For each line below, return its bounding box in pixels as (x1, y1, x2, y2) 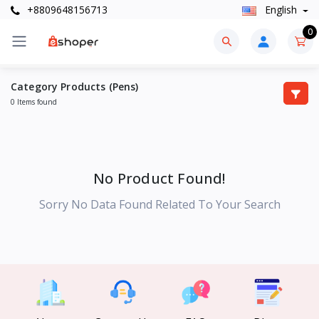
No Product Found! (93, 168, 226, 188)
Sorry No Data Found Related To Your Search (38, 196, 281, 212)
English (261, 3, 300, 17)
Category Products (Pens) (11, 79, 139, 93)
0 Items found (11, 96, 57, 107)
